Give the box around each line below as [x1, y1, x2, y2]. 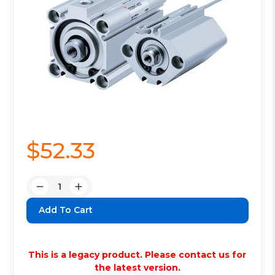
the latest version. [94, 261, 180, 273]
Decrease [39, 187, 81, 198]
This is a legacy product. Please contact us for [28, 249, 247, 260]
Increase [78, 187, 115, 198]
